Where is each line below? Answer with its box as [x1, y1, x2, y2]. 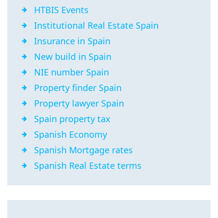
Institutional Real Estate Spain [34, 19, 159, 32]
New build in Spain [34, 51, 111, 63]
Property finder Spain [34, 82, 122, 94]
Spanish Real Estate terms [34, 160, 142, 172]
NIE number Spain [34, 66, 109, 78]
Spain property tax [34, 113, 110, 125]
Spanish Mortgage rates [34, 144, 133, 156]
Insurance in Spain [34, 35, 110, 47]
